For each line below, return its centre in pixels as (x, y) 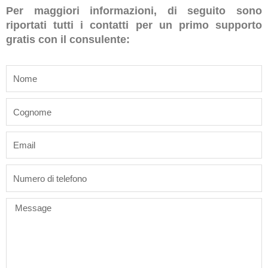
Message (24, 204)
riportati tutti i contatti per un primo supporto (134, 25)
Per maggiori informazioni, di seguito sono (134, 11)
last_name (26, 105)
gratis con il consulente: (68, 40)
